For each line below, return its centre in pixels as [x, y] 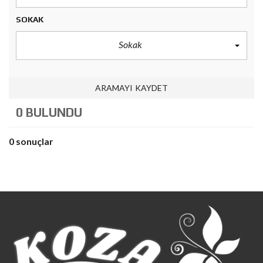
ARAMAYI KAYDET [131, 88]
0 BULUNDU [49, 112]
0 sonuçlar [31, 141]
